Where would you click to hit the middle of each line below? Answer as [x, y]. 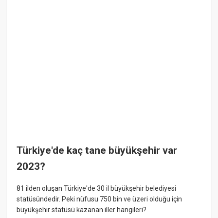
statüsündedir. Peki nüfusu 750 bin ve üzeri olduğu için [100, 199]
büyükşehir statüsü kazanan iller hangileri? [82, 210]
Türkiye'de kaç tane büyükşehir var [97, 150]
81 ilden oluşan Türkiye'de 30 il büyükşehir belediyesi [97, 189]
